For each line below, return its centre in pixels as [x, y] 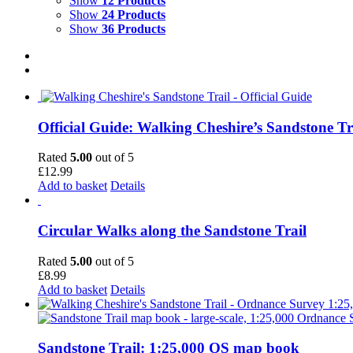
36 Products [134, 28]
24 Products [134, 14]
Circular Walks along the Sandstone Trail [172, 230]
